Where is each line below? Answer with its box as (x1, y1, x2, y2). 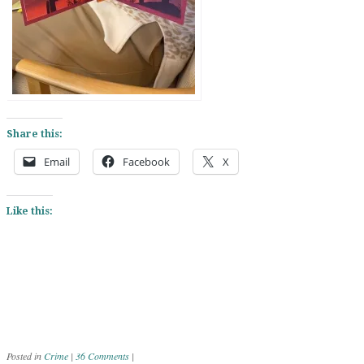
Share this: (6, 128, 63, 141)
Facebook (123, 154, 170, 170)
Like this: (6, 206, 53, 218)
